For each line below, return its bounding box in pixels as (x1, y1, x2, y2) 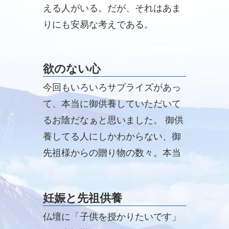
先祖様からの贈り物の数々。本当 (43, 148, 181, 158)
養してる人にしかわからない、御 (43, 131, 181, 142)
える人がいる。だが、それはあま (43, 3, 181, 13)
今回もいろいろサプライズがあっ (43, 82, 181, 93)
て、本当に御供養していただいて (43, 99, 181, 109)
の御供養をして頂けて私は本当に (43, 164, 181, 174)
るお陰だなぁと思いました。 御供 (43, 115, 184, 125)
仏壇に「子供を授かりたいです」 (43, 212, 181, 222)
